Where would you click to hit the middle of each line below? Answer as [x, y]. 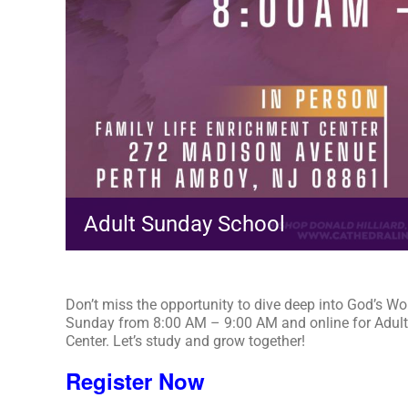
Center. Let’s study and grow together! [185, 341]
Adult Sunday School [184, 224]
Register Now [135, 380]
